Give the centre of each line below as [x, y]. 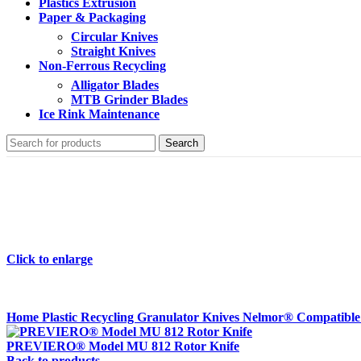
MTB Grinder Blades [129, 100]
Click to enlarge [50, 259]
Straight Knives [113, 51]
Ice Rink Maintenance [99, 114]
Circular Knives [114, 37]
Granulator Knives [190, 317]
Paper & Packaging [92, 17]
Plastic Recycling [89, 317]
